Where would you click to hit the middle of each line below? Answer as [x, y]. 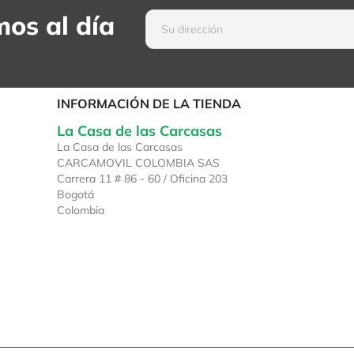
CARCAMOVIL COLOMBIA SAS [139, 163]
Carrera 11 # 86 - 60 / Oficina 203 [143, 179]
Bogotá [76, 195]
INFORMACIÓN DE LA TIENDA [149, 104]
